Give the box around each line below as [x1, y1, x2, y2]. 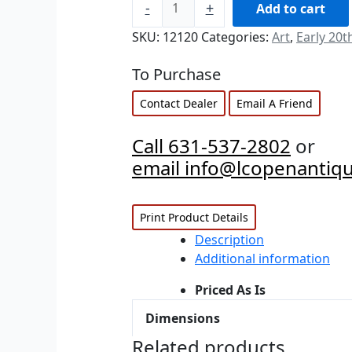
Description [195, 231, 264, 249]
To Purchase [132, 64, 221, 86]
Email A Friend [236, 96, 313, 112]
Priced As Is [195, 281, 266, 299]
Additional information [195, 250, 330, 268]
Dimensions [145, 310, 220, 328]
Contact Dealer [140, 96, 218, 112]
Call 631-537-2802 [132, 133, 291, 159]
